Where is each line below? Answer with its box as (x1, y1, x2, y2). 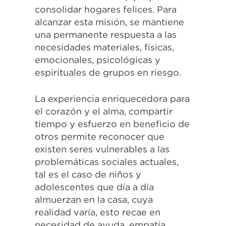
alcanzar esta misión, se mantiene (35, 17, 184, 28)
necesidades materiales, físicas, (35, 42, 174, 53)
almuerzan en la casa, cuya (35, 194, 153, 205)
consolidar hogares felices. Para (35, 4, 177, 15)
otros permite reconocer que (35, 131, 164, 142)
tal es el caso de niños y (35, 169, 141, 180)
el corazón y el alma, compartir (35, 106, 173, 117)
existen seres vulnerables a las (35, 144, 169, 155)
